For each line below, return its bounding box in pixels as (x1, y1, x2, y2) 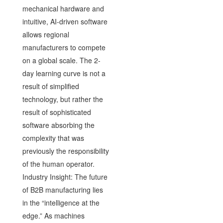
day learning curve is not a (22, 68, 106, 78)
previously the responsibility (22, 145, 109, 156)
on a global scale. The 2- (22, 55, 101, 65)
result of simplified (22, 81, 79, 91)
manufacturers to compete (22, 42, 106, 52)
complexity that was (22, 132, 84, 143)
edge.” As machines (22, 210, 85, 221)
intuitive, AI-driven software (22, 16, 108, 26)
